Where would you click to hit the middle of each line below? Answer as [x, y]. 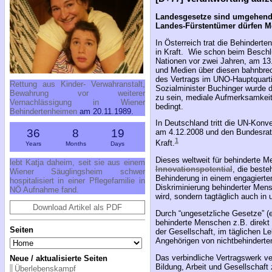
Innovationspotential [194, 169]
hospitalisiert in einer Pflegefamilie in [77, 180]
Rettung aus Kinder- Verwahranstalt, [77, 84]
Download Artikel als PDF [77, 207]
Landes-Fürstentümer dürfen [210, 25]
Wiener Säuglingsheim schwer [77, 171]
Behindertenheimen [43, 111]
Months [76, 143]
